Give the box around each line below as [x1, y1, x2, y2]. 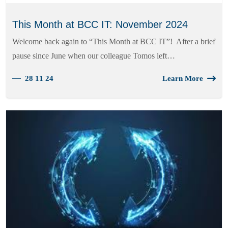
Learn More [162, 74, 203, 83]
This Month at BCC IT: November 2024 [12, 19, 188, 31]
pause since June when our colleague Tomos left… [12, 51, 175, 61]
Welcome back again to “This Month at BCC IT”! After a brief [12, 37, 215, 46]
